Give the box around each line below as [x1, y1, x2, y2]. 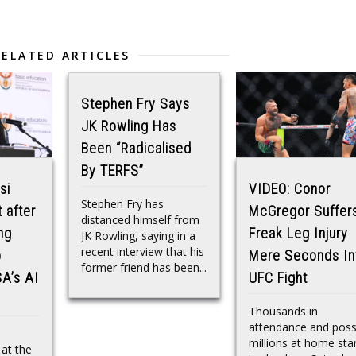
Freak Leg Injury [249, 225, 348, 242]
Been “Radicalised [81, 139, 192, 157]
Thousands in [249, 304, 318, 319]
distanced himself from [81, 211, 199, 227]
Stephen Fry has [81, 195, 164, 211]
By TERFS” [81, 161, 144, 179]
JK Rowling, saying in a [81, 227, 195, 243]
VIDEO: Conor [249, 180, 331, 198]
